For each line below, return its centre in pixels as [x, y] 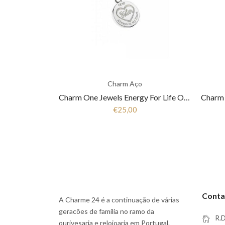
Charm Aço [125, 84]
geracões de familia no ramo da [106, 211]
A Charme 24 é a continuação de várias [119, 200]
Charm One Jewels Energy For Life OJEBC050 [187, 97]
